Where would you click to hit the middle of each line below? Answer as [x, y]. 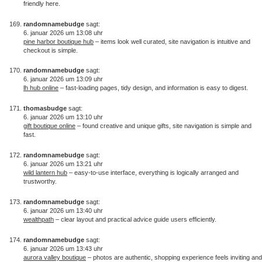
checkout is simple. [51, 50]
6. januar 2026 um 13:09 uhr [63, 79]
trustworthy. [40, 182]
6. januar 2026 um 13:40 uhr [63, 210]
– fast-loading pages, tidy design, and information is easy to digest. [153, 88]
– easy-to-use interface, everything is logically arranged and [153, 173]
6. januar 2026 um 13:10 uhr [63, 117]
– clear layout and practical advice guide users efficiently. [135, 219]
